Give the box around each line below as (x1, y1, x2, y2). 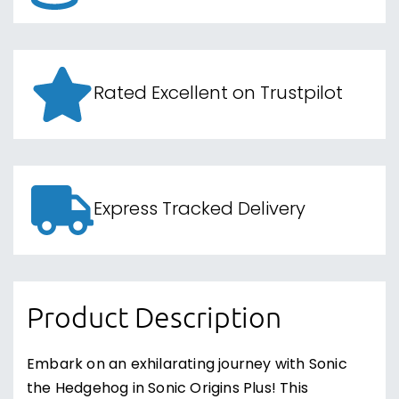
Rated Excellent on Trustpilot (94, 80, 343, 109)
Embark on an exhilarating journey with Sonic (27, 354, 347, 377)
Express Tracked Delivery (94, 196, 305, 224)
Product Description (27, 300, 281, 334)
